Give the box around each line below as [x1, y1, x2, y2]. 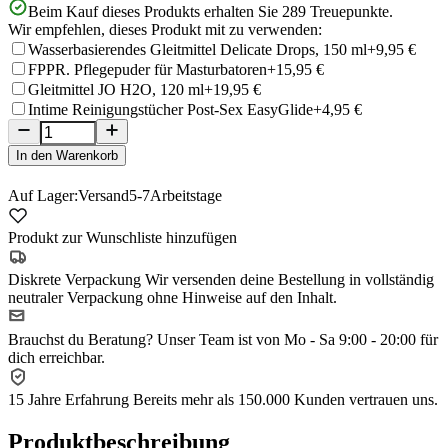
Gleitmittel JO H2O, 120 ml [28, 80, 204, 98]
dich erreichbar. [8, 348, 105, 366]
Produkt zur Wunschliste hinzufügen [8, 228, 237, 246]
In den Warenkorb [16, 147, 118, 163]
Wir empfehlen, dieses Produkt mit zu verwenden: [8, 20, 322, 38]
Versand [78, 186, 129, 204]
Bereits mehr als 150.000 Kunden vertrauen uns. [133, 390, 438, 408]
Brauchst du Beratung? [8, 330, 157, 348]
